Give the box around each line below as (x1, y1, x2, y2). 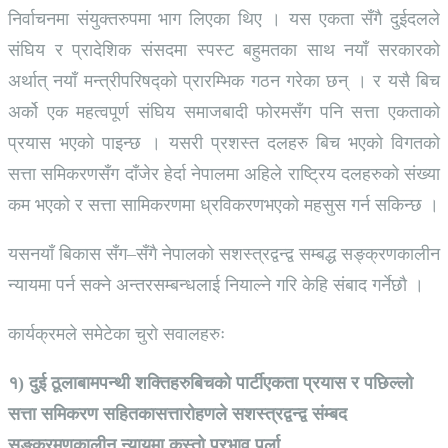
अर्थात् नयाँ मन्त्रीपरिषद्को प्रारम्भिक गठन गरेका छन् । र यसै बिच (8, 71, 440, 91)
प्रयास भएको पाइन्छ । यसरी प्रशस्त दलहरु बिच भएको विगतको (8, 133, 440, 153)
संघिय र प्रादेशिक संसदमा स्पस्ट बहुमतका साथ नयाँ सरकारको (8, 40, 440, 60)
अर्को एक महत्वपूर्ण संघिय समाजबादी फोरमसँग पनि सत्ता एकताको (8, 102, 440, 122)
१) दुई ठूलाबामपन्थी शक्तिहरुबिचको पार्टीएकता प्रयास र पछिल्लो (8, 373, 413, 393)
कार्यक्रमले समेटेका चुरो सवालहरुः (8, 324, 225, 344)
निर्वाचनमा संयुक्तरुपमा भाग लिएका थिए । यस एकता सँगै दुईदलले (8, 9, 440, 29)
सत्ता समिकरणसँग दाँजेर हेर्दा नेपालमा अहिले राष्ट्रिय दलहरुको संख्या (8, 164, 440, 184)
